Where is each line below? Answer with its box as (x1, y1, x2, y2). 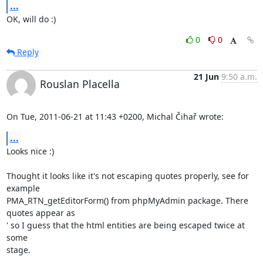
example (6, 182, 40, 194)
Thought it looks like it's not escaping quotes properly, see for (6, 170, 249, 181)
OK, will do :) (6, 13, 56, 25)
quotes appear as (6, 207, 75, 218)
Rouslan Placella (39, 76, 120, 91)
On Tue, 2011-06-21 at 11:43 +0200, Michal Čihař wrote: (6, 110, 224, 122)
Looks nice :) (6, 145, 54, 157)
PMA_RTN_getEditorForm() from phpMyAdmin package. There (6, 194, 248, 206)
